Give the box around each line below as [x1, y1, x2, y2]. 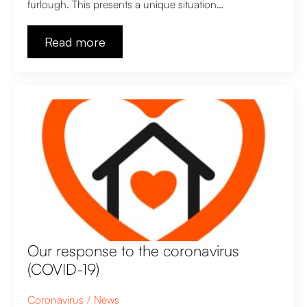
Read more [45, 34, 106, 49]
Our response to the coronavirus [27, 241, 239, 260]
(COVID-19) [27, 259, 99, 278]
